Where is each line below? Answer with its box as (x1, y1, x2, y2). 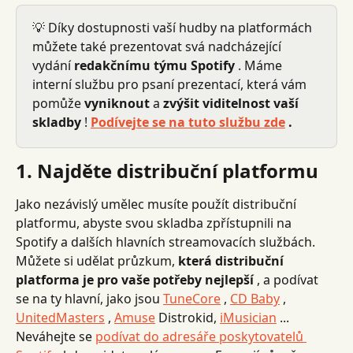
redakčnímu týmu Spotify (74, 57, 235, 74)
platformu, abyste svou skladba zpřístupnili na (16, 214, 295, 232)
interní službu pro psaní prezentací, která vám (32, 76, 310, 93)
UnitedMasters (16, 309, 105, 326)
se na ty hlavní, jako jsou (16, 290, 163, 307)
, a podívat (254, 271, 321, 288)
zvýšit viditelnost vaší (163, 95, 302, 112)
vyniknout (84, 95, 150, 112)
